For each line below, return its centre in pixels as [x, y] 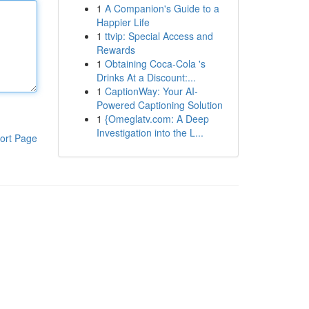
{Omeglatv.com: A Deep [157, 119]
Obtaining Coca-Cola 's [155, 63]
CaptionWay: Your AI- [151, 91]
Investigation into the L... [150, 132]
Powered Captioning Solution [159, 105]
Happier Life [123, 22]
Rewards [116, 50]
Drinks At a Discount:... [146, 77]
